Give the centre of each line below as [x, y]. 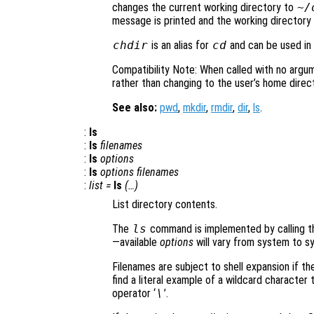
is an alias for [180, 46]
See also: [135, 108]
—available [136, 243]
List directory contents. [165, 205]
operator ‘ [134, 294]
